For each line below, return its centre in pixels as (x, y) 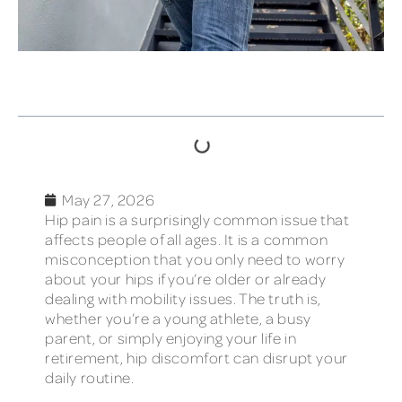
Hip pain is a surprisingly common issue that (197, 220)
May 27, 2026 (109, 200)
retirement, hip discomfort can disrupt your (197, 358)
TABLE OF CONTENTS (105, 86)
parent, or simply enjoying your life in (171, 338)
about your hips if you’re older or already (186, 279)
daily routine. (90, 378)
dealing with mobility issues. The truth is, (183, 299)
